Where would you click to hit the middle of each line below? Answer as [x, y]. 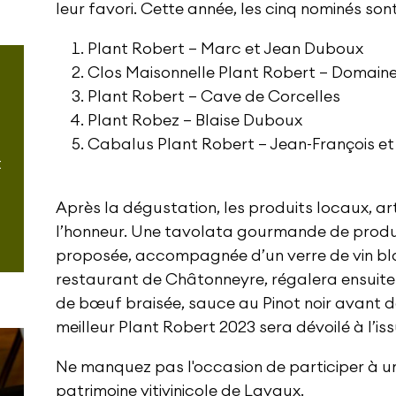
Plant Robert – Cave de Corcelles [213, 97]
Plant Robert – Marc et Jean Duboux [225, 49]
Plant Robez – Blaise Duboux [194, 121]
